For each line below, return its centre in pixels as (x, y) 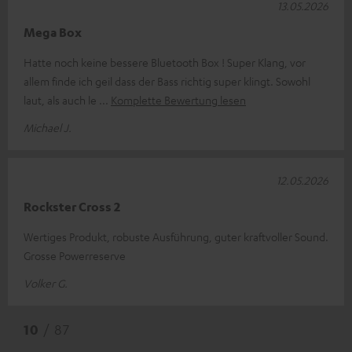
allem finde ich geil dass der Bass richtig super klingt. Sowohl (167, 81)
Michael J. (48, 127)
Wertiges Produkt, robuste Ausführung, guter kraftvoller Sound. (176, 236)
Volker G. (46, 282)
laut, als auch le (61, 99)
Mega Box (53, 32)
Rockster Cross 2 (72, 206)
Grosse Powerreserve (75, 255)
